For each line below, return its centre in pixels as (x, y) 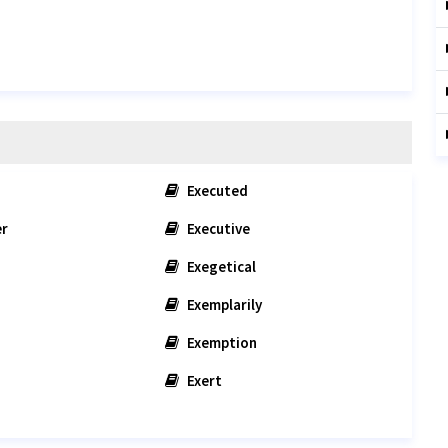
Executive (217, 228)
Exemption (221, 342)
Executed (216, 190)
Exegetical (220, 266)
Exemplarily (223, 304)
